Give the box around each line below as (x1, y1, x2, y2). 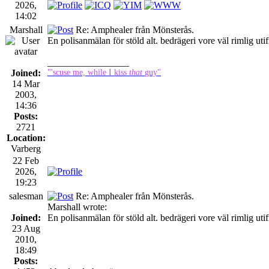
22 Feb (13, 155, 39, 166)
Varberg (11, 143, 41, 154)
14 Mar (12, 78, 40, 89)
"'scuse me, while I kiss (47, 67, 129, 77)
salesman (8, 190, 43, 201)
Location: (6, 132, 46, 143)
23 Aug (11, 223, 40, 234)
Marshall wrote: (47, 201, 107, 212)
